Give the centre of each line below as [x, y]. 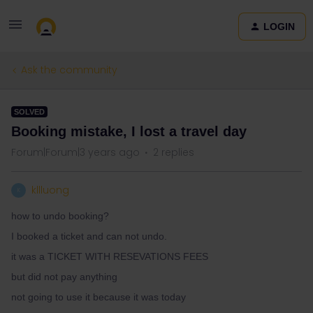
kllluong [50, 190]
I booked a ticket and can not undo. [89, 236]
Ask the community [69, 70]
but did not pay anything [64, 277]
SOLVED [29, 112]
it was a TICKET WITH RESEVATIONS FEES [111, 256]
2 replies [174, 152]
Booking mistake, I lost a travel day [129, 131]
